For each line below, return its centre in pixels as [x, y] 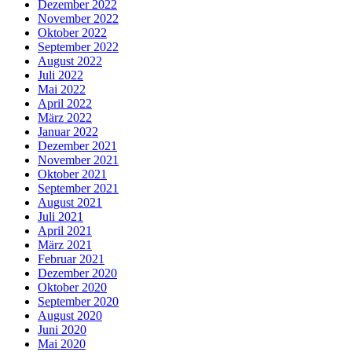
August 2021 [70, 203]
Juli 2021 [60, 217]
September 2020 [78, 302]
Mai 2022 [62, 90]
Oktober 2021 [72, 174]
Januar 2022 [68, 132]
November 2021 [78, 160]
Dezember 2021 [77, 146]
